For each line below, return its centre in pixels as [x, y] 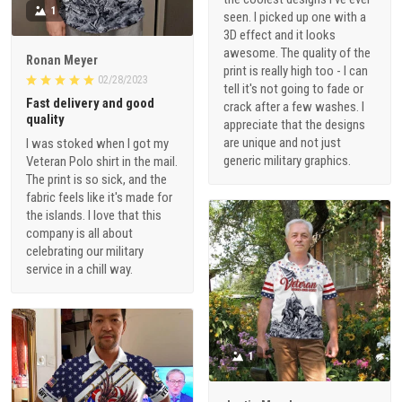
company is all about [79, 234]
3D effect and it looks [280, 35]
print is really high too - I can [296, 71]
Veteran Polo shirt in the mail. [102, 162]
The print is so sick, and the [96, 180]
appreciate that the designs [294, 125]
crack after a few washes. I [294, 107]
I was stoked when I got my [97, 144]
